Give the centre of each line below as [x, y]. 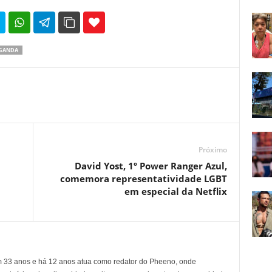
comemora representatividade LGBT [143, 179]
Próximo [212, 150]
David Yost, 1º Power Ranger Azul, [151, 166]
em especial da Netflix [175, 192]
